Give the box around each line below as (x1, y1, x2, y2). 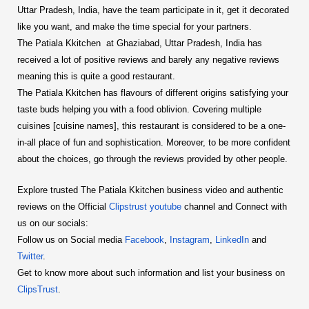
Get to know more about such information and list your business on (17, 268, 285, 278)
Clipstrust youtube (106, 201, 181, 212)
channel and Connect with (181, 201, 287, 212)
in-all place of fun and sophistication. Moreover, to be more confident (17, 137, 290, 148)
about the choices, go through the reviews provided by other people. (17, 154, 288, 164)
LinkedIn (212, 235, 249, 245)
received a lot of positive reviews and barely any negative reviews (17, 54, 279, 65)
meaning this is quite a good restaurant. (17, 71, 178, 81)
